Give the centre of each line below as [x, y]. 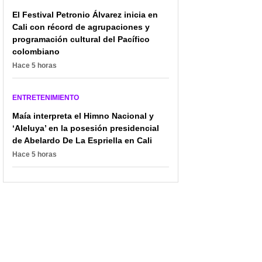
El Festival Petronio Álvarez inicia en [85, 15]
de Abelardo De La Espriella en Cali [82, 141]
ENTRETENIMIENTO [46, 98]
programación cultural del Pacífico [81, 39]
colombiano [36, 52]
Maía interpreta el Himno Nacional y [83, 116]
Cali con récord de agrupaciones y [81, 27]
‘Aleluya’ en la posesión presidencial [86, 128]
